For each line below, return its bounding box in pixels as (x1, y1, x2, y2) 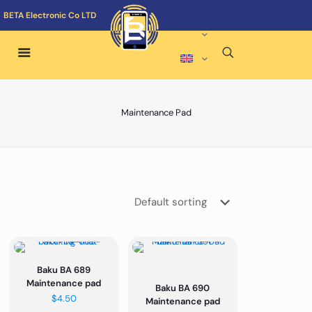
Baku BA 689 (37, 263, 91, 276)
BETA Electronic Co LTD (3, 10, 96, 21)
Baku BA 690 (155, 281, 210, 294)
